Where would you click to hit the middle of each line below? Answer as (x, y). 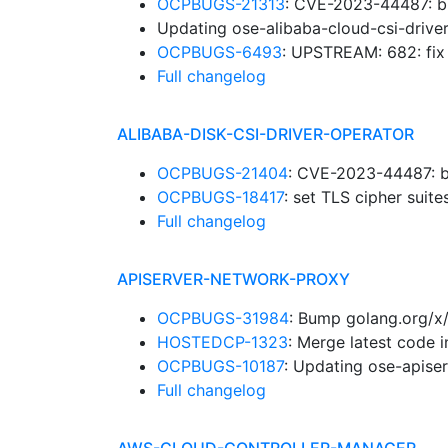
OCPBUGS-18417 (220, 197)
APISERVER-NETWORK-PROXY (233, 279)
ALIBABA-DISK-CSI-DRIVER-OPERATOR (265, 134)
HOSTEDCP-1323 (222, 342)
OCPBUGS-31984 (223, 318)
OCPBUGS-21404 (222, 173)
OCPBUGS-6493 (219, 52)
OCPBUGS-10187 (220, 366)
